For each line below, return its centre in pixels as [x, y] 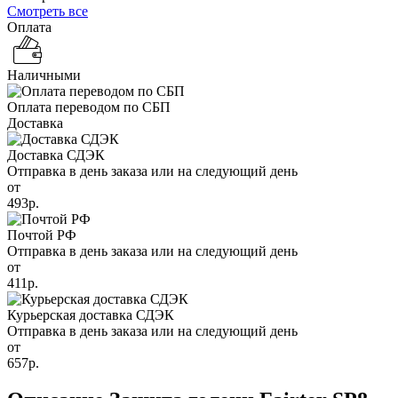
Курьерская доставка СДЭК [91, 314]
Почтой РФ [42, 235]
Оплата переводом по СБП [89, 107]
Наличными [44, 75]
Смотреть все [48, 11]
